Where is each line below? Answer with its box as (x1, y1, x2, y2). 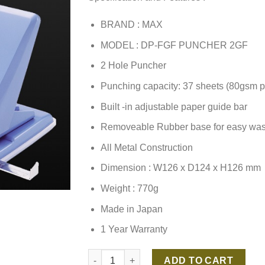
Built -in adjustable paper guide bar (100, 101, 247, 112)
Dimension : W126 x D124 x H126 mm (100, 163, 261, 173)
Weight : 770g (100, 183, 159, 193)
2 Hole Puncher (100, 60, 166, 71)
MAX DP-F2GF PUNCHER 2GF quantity (88, 250, 242, 260)
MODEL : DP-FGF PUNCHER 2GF (100, 40, 248, 50)
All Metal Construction (100, 142, 193, 153)
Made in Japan (100, 203, 163, 214)
